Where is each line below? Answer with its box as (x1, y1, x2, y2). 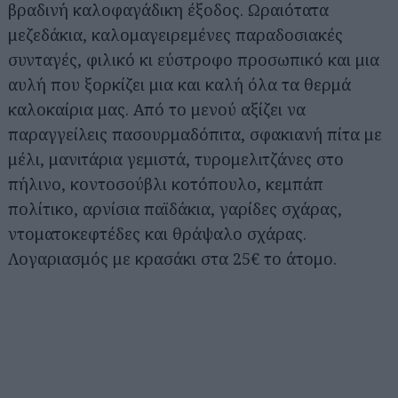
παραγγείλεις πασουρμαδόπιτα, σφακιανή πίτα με (8, 123, 382, 145)
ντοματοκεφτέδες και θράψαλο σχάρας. (8, 222, 306, 244)
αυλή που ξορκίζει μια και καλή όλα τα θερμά (8, 73, 351, 95)
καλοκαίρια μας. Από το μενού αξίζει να (8, 98, 306, 120)
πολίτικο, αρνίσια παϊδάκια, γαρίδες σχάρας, (8, 197, 342, 219)
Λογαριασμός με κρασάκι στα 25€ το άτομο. (8, 247, 337, 269)
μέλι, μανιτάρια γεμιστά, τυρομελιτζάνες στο (8, 147, 344, 170)
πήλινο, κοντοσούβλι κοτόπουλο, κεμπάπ (8, 172, 323, 195)
